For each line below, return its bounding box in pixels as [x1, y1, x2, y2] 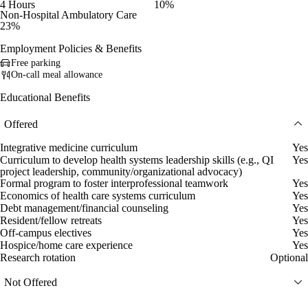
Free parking [11, 58, 60, 69]
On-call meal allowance [11, 69, 102, 80]
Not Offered [4, 276, 57, 288]
